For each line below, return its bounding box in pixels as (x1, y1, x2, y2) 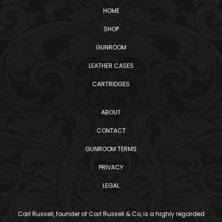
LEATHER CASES (88, 61, 134, 70)
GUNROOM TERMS (85, 144, 137, 153)
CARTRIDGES (92, 79, 130, 88)
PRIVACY (99, 163, 123, 171)
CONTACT (96, 126, 126, 135)
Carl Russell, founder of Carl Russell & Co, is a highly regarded (17, 209, 205, 218)
